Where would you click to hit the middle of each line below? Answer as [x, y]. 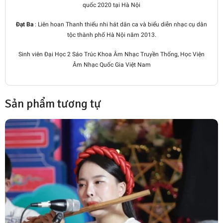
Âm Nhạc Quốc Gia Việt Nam [111, 64]
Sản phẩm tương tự [53, 103]
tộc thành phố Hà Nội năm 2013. [111, 35]
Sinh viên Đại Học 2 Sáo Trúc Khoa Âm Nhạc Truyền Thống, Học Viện [111, 54]
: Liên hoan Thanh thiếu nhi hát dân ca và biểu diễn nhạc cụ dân [120, 24]
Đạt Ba [25, 24]
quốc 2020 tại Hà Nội [111, 5]
